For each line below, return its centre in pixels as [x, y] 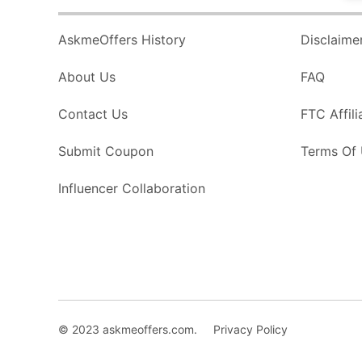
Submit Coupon [106, 152]
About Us [87, 77]
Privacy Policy [250, 329]
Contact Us [93, 114]
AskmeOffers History [122, 40]
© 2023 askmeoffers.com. [128, 329]
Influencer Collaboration [132, 189]
